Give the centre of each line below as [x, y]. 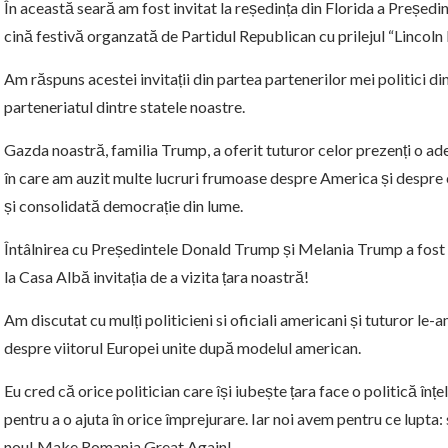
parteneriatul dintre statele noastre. [124, 107]
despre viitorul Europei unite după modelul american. [182, 348]
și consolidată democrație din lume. [123, 206]
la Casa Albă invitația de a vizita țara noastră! [156, 277]
